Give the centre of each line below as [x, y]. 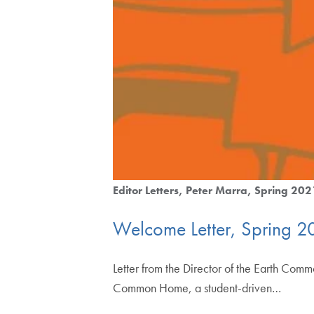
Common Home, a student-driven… [197, 288]
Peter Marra [217, 190]
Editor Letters [146, 190]
